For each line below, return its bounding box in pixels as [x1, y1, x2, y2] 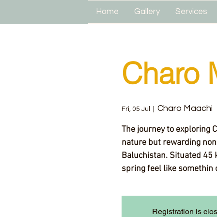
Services [175, 7, 207, 16]
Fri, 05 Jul [121, 106, 150, 112]
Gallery [134, 7, 160, 16]
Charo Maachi [157, 104, 213, 113]
